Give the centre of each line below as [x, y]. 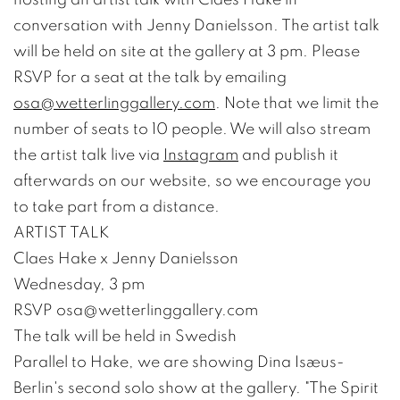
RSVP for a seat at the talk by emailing [150, 77]
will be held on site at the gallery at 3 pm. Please [187, 51]
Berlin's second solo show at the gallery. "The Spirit [196, 387]
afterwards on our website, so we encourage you [192, 180]
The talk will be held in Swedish [125, 336]
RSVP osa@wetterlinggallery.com [136, 310]
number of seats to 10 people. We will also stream [192, 129]
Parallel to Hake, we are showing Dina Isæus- [179, 362]
